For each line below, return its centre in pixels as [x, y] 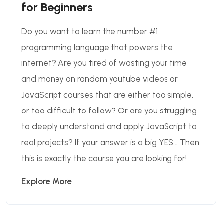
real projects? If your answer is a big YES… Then [110, 142]
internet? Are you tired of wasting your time [104, 63]
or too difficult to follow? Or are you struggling [109, 110]
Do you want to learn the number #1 [89, 31]
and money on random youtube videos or [100, 79]
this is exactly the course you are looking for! [104, 158]
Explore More [47, 181]
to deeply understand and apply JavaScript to [109, 126]
